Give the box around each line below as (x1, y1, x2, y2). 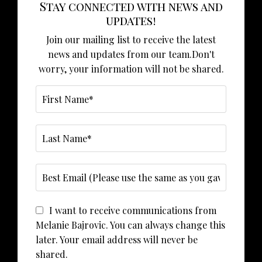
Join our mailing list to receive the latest (46, 33, 216, 46)
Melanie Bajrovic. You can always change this (36, 219, 225, 232)
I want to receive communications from (49, 204, 216, 217)
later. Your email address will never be (36, 233, 198, 246)
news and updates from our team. (47, 48, 192, 61)
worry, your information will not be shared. (38, 63, 224, 75)
